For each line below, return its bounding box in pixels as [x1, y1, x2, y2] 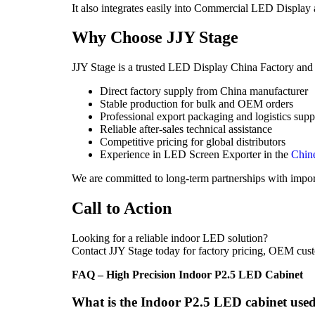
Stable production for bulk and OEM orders [100, 98, 293, 110]
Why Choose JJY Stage [72, 28, 238, 47]
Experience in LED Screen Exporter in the [100, 148, 291, 161]
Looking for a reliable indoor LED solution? [72, 232, 268, 245]
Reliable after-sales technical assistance [100, 123, 272, 136]
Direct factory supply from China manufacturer [100, 85, 308, 98]
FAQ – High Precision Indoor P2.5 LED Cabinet [72, 269, 303, 281]
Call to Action [72, 199, 172, 218]
